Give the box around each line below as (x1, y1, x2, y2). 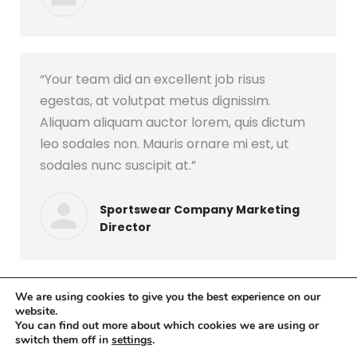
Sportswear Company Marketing (100, 201, 300, 218)
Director (100, 218, 151, 235)
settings (112, 332, 152, 347)
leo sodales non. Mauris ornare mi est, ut (40, 135, 289, 153)
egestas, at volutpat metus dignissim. (40, 92, 271, 110)
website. (15, 304, 57, 319)
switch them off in (15, 332, 112, 347)
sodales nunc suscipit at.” (40, 156, 196, 175)
